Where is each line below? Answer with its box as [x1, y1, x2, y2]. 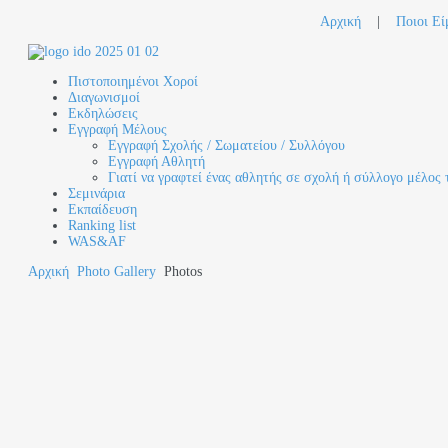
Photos [164, 264, 202, 279]
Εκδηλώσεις [68, 106, 138, 121]
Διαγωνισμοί [68, 90, 140, 105]
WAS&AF [68, 234, 126, 249]
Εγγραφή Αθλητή [108, 154, 205, 169]
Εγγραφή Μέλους [68, 122, 167, 137]
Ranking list [68, 218, 136, 233]
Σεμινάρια [68, 186, 125, 201]
